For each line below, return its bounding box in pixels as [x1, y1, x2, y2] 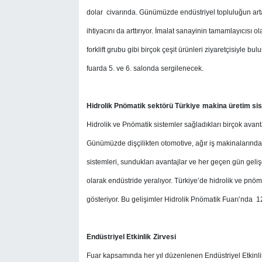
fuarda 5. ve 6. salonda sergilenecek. [86, 64, 204, 73]
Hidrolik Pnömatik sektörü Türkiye [86, 101, 200, 110]
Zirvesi [153, 232, 176, 241]
